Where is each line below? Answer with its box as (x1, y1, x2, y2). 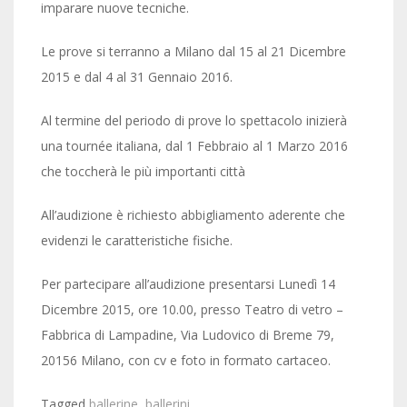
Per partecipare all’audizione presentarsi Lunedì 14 (41, 275, 335, 293)
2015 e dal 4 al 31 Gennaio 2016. (41, 68, 233, 85)
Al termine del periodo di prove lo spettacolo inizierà (41, 112, 347, 129)
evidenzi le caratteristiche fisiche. (41, 232, 233, 249)
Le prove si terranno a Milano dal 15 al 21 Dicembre (41, 43, 346, 60)
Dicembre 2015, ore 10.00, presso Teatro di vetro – (41, 301, 343, 318)
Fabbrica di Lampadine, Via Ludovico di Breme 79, (41, 326, 334, 343)
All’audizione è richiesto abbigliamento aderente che (41, 206, 345, 223)
